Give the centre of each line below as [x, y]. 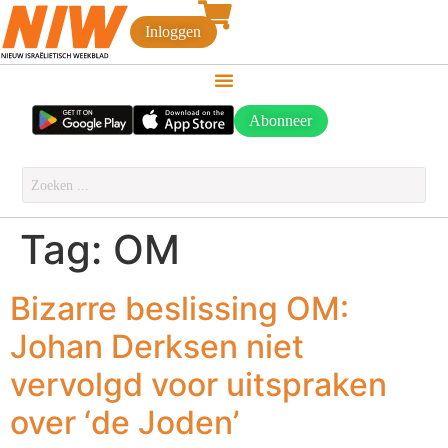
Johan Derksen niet [157, 347]
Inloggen [173, 32]
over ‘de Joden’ [124, 423]
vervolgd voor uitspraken [198, 385]
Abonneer [281, 121]
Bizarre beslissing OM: [179, 309]
